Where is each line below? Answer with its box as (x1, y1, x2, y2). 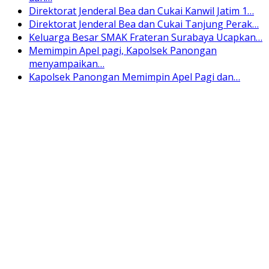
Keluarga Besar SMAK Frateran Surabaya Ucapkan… (29, 30, 262, 44)
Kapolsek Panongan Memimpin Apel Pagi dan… (29, 70, 240, 83)
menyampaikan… (29, 56, 104, 70)
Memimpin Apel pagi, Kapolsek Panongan (29, 43, 217, 57)
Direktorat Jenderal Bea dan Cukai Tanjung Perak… (29, 17, 259, 31)
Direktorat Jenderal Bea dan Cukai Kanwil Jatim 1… (29, 4, 254, 17)
